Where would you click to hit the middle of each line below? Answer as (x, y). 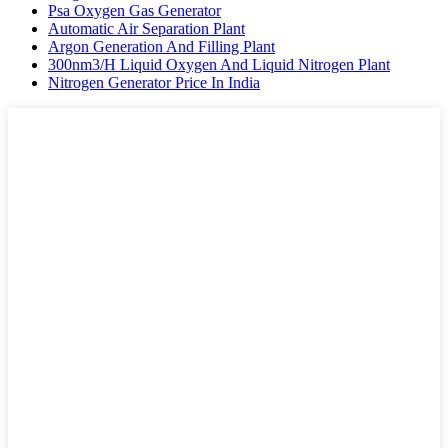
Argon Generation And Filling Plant (161, 47)
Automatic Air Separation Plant (146, 29)
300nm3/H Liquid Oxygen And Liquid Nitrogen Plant (219, 65)
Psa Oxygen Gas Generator (134, 11)
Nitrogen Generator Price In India (154, 83)
